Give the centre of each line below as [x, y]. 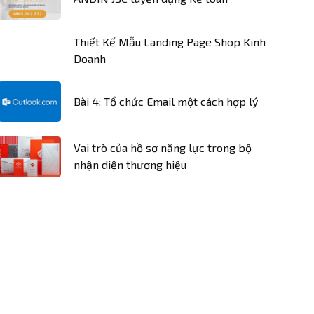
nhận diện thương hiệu [130, 165]
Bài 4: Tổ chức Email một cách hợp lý [166, 101]
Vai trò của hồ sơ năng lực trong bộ [163, 148]
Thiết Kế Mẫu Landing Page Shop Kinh [170, 41]
